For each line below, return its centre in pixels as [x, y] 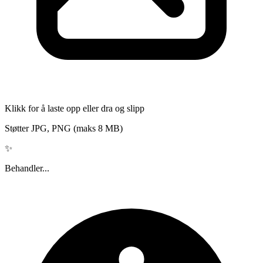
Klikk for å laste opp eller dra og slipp [75, 108]
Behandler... [27, 168]
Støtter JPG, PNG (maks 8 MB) [64, 128]
